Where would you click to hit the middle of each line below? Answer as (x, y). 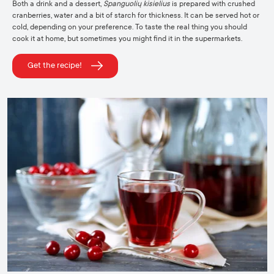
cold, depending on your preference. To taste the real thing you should (130, 27)
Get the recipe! (55, 65)
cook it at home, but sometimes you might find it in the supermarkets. (127, 39)
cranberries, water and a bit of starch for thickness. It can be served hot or (136, 15)
